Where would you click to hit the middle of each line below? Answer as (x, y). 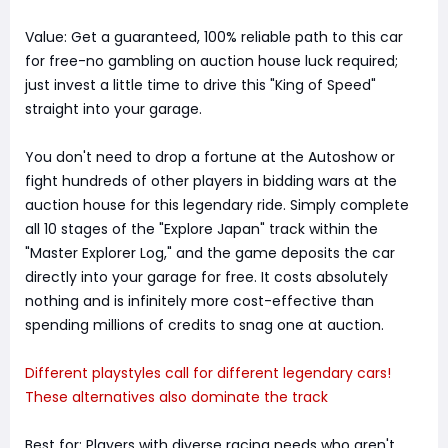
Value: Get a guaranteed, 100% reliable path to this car (214, 36)
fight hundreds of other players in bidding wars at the (211, 180)
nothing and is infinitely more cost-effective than (199, 300)
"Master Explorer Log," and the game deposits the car (210, 252)
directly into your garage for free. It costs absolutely (206, 276)
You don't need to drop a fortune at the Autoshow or (210, 156)
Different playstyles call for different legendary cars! (208, 372)
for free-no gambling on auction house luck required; (211, 60)
